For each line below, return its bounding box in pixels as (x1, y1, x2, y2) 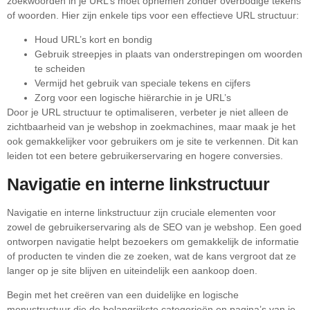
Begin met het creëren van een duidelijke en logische (7, 289, 239, 301)
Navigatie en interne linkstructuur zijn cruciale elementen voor (7, 206, 276, 218)
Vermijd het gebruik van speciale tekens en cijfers (35, 77, 250, 89)
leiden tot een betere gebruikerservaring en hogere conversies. (7, 150, 283, 162)
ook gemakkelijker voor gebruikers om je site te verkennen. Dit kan (7, 136, 298, 147)
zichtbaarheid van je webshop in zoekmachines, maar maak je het (7, 121, 295, 133)
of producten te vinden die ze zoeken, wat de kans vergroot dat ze (7, 250, 296, 262)
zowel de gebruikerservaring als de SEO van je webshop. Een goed (7, 221, 302, 232)
